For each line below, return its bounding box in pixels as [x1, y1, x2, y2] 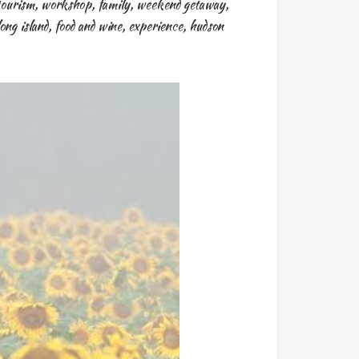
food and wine [54, 16, 122, 35]
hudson [188, 16, 224, 35]
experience [127, 16, 183, 35]
